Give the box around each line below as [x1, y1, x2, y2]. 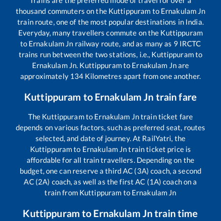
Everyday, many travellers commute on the [18, 28, 161, 37]
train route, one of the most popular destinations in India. [17, 17, 204, 27]
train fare [153, 91, 197, 103]
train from [44, 188, 79, 197]
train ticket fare [139, 112, 193, 121]
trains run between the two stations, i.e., [18, 50, 152, 59]
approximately [20, 72, 70, 81]
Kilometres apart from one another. [83, 72, 201, 81]
